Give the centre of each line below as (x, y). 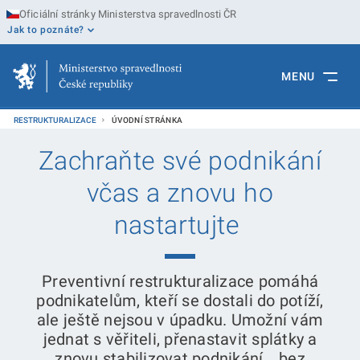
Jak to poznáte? (46, 30)
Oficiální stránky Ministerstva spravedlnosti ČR (128, 14)
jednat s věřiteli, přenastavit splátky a (180, 339)
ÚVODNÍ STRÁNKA (147, 120)
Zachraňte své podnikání (180, 161)
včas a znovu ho (180, 193)
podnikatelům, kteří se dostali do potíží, (180, 301)
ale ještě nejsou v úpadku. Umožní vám (180, 320)
